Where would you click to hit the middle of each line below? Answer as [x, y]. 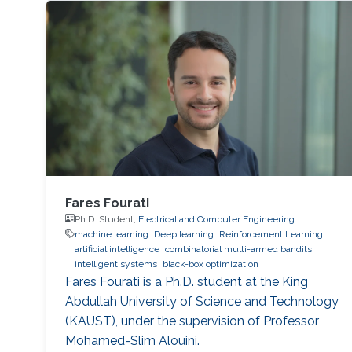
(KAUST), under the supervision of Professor [192, 321]
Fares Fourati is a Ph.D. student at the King [186, 281]
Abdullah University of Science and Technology [202, 301]
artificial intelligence [117, 249]
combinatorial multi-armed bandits [238, 249]
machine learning [111, 234]
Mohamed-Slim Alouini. [132, 340]
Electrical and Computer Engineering [216, 219]
